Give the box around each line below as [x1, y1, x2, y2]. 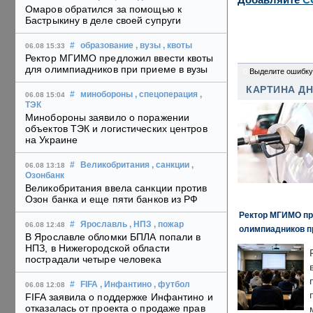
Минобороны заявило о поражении [25, 112, 190, 124]
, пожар [154, 220, 184, 229]
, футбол [154, 280, 190, 289]
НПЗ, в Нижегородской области [25, 242, 170, 254]
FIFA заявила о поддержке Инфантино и [25, 291, 213, 303]
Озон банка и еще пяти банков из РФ [25, 194, 198, 205]
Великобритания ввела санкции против [25, 182, 208, 194]
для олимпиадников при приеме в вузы [25, 64, 208, 75]
